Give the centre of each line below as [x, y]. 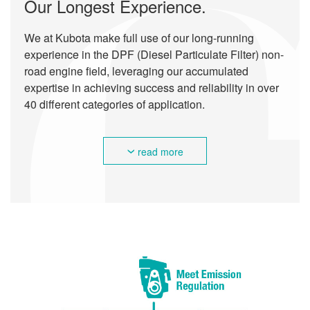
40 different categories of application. [115, 104]
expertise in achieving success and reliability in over [152, 88]
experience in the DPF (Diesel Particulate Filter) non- [154, 55]
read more [160, 151]
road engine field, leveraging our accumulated [136, 71]
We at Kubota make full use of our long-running [139, 38]
